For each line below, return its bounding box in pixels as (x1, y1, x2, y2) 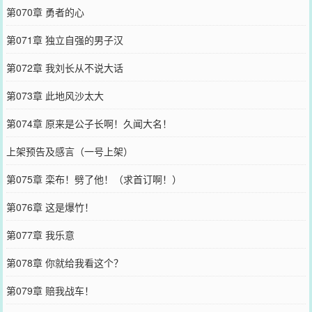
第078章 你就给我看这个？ (6, 255, 123, 270)
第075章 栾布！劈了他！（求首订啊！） (6, 171, 182, 186)
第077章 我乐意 (6, 227, 75, 242)
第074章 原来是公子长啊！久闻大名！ (6, 116, 172, 130)
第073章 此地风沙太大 (6, 88, 104, 102)
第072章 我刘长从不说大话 (6, 60, 123, 75)
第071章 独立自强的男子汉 (6, 32, 123, 47)
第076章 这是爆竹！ (6, 199, 94, 214)
